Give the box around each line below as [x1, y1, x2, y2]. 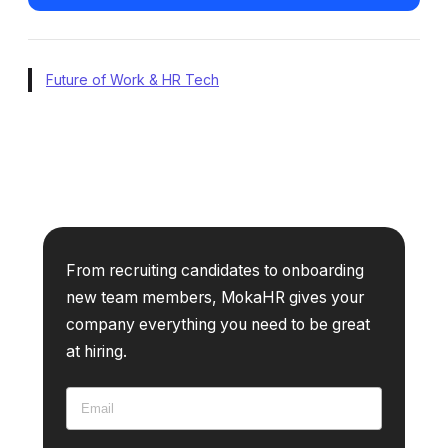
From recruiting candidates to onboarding [65, 260, 364, 280]
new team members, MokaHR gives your [65, 287, 364, 307]
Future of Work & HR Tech [46, 70, 219, 88]
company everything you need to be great [65, 314, 370, 334]
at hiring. [65, 341, 127, 361]
